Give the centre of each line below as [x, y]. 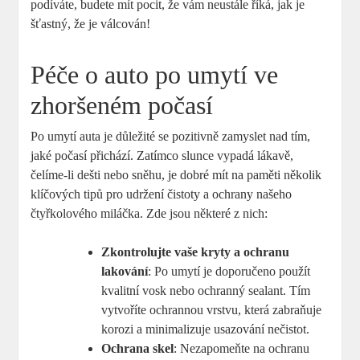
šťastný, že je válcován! [91, 24]
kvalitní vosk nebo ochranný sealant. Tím [206, 291]
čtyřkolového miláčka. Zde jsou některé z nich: [149, 214]
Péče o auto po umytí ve [155, 75]
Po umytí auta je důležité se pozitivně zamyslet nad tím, [171, 137]
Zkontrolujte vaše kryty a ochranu [196, 252]
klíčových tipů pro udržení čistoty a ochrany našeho [162, 194]
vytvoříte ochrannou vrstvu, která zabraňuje [212, 310]
